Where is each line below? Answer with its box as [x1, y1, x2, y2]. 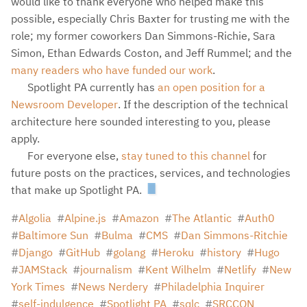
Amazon [119, 211, 159, 225]
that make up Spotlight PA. [11, 183, 142, 197]
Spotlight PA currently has [27, 80, 158, 95]
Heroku [158, 245, 194, 260]
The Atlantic [172, 211, 232, 225]
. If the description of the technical [118, 97, 288, 112]
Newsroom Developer [11, 97, 118, 112]
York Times [11, 280, 65, 294]
